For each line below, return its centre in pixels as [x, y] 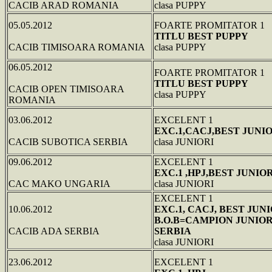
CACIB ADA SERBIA [54, 231]
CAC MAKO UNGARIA [59, 183]
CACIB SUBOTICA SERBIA [68, 141]
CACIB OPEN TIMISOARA [66, 89]
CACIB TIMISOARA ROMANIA [77, 47]
